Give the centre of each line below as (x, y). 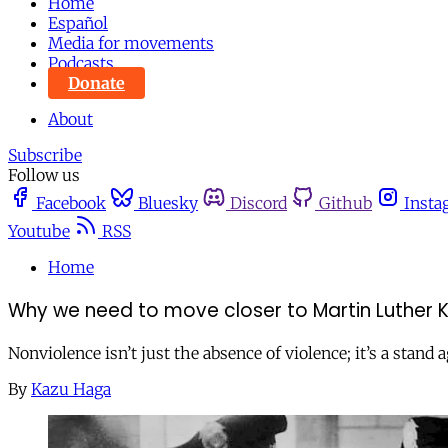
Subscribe (45, 155)
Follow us (44, 175)
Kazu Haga (71, 389)
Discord (258, 203)
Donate (96, 83)
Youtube (39, 231)
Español (78, 23)
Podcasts (81, 63)
